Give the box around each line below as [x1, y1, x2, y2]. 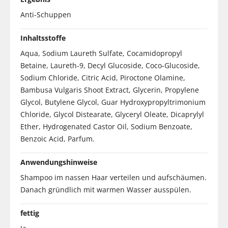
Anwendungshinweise [20, 157, 97, 167]
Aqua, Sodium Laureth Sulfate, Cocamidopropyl [20, 48, 182, 58]
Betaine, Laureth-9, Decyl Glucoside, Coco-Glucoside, [20, 60, 200, 70]
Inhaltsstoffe [20, 33, 66, 43]
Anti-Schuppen [20, 9, 71, 19]
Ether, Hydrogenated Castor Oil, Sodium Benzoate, [20, 121, 192, 131]
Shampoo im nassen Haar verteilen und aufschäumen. [20, 172, 207, 182]
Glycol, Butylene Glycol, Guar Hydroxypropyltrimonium [20, 97, 206, 107]
